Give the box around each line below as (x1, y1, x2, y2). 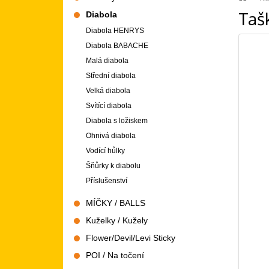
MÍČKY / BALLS (86, 198, 145, 208)
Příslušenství (86, 177, 127, 186)
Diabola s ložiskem (86, 116, 148, 125)
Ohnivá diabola (86, 131, 136, 141)
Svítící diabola (86, 101, 131, 110)
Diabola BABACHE (86, 41, 148, 50)
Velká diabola (86, 86, 130, 95)
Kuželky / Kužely (86, 216, 148, 226)
